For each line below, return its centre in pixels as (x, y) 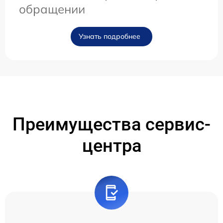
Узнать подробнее (110, 37)
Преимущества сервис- (111, 125)
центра (111, 146)
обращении (52, 9)
